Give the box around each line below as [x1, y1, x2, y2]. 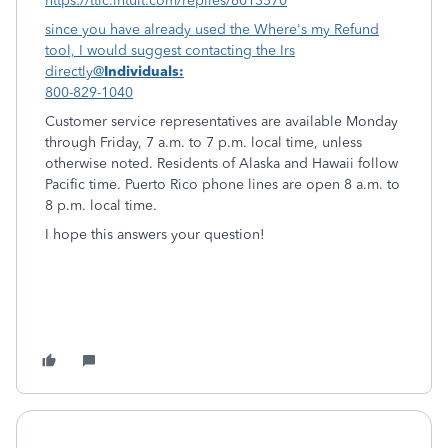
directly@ [45, 63, 104, 80]
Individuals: [104, 63, 184, 80]
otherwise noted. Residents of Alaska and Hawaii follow [45, 155, 398, 172]
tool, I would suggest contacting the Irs [45, 42, 295, 59]
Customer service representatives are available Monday [45, 113, 398, 130]
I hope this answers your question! [45, 226, 265, 243]
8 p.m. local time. [45, 197, 157, 214]
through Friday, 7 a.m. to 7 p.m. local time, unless [45, 134, 362, 151]
